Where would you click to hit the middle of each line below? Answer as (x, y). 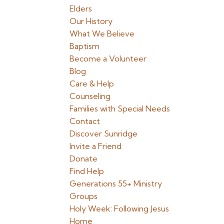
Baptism (85, 46)
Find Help (87, 171)
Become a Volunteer (108, 58)
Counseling (90, 96)
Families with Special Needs (120, 108)
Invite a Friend (96, 146)
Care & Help (92, 83)
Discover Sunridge (104, 133)
